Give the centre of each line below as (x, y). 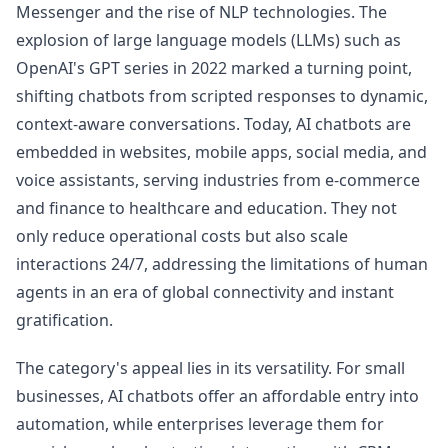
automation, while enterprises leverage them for (200, 424)
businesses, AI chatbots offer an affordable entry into (217, 396)
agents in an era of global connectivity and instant (205, 292)
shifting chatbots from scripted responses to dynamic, (222, 96)
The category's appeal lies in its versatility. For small (210, 368)
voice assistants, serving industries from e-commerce (218, 180)
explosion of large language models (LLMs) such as (208, 40)
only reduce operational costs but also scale (182, 236)
